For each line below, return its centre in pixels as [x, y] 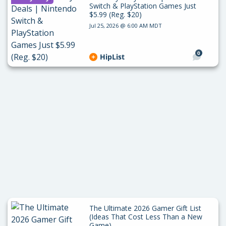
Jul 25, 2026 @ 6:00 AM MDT [125, 25]
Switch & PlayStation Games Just [143, 6]
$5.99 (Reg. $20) [115, 14]
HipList [112, 57]
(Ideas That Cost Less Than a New [146, 217]
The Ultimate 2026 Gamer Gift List [145, 208]
